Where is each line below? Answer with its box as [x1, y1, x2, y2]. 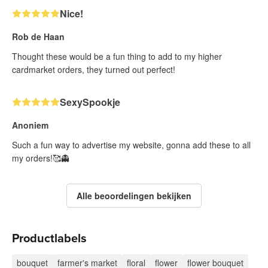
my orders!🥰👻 [12, 151, 69, 164]
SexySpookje [60, 95, 120, 109]
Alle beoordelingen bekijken [77, 189, 191, 202]
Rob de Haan [12, 30, 65, 42]
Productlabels [12, 231, 87, 246]
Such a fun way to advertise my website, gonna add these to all [12, 138, 251, 151]
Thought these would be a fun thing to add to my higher [12, 50, 222, 62]
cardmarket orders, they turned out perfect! [12, 63, 175, 75]
